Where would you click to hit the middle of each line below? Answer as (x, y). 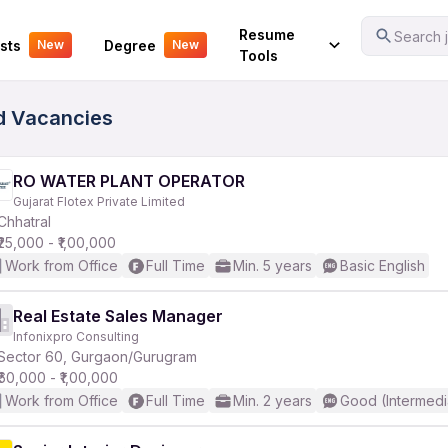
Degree (129, 45)
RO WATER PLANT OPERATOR (129, 181)
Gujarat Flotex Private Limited (99, 201)
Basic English (382, 265)
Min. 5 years (272, 265)
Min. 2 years (272, 400)
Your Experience (72, 31)
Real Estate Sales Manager (118, 316)
